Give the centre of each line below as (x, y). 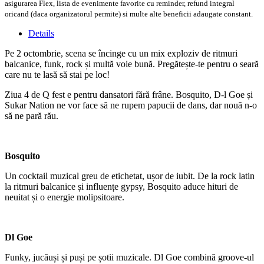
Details (41, 33)
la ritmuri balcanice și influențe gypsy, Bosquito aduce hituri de (121, 186)
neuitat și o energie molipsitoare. (65, 197)
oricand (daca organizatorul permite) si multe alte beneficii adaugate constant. (129, 14)
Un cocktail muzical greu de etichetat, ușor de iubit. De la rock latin (130, 176)
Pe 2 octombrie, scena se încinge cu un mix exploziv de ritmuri (121, 53)
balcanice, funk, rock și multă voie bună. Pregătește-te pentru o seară (132, 64)
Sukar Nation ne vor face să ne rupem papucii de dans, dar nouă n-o (131, 105)
